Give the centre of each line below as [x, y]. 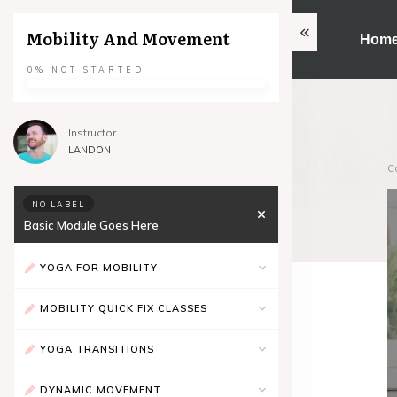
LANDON [90, 150]
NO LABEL [58, 204]
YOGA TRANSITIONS [97, 349]
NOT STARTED [98, 70]
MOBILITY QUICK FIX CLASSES [124, 308]
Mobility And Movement [128, 39]
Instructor [92, 132]
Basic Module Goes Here [91, 225]
